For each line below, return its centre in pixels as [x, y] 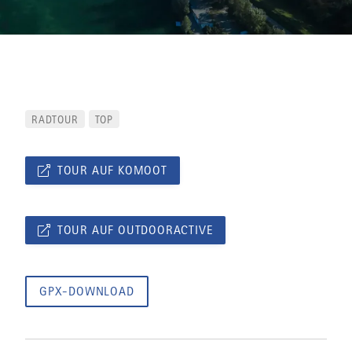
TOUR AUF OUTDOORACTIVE [135, 230]
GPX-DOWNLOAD [87, 291]
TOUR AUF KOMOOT [112, 170]
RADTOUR [55, 119]
